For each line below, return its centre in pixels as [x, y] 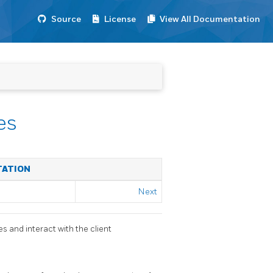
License [120, 19]
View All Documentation [210, 19]
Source [66, 19]
